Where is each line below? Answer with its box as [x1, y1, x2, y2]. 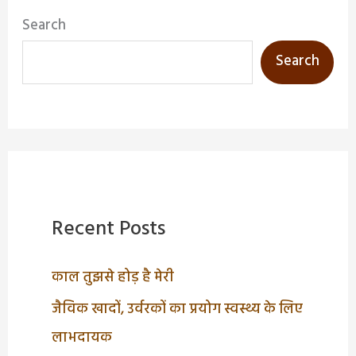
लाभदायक [51, 327, 112, 350]
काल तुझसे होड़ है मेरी [51, 265, 174, 289]
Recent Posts [51, 212, 165, 246]
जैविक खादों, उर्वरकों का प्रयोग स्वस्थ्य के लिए [51, 298, 303, 322]
